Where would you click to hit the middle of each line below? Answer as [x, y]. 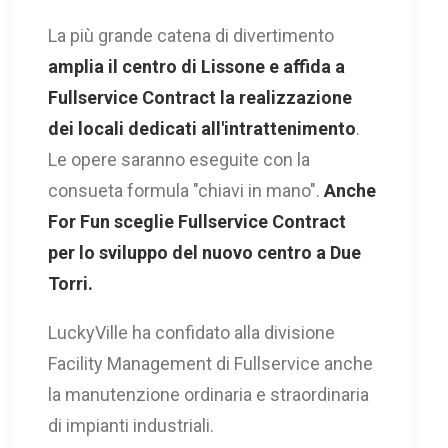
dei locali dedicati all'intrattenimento [202, 128]
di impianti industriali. [131, 425]
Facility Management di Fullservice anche [210, 363]
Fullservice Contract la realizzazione [200, 97]
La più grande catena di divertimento [191, 35]
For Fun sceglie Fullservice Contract [197, 221]
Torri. [70, 283]
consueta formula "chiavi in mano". [186, 190]
